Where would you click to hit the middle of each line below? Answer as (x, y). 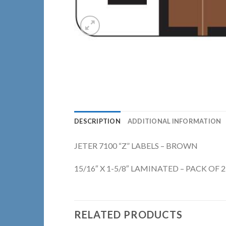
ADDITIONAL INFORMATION (174, 121)
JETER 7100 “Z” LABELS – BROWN (136, 145)
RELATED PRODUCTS (128, 215)
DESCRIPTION (97, 121)
